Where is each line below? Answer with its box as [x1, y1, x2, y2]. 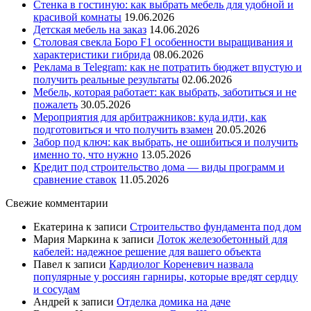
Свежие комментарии [6, 197, 108, 210]
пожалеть [33, 99, 78, 111]
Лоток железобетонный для [157, 233, 287, 246]
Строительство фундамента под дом [130, 221, 301, 233]
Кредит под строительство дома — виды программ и [33, 161, 285, 174]
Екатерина [33, 221, 83, 233]
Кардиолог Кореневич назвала [109, 258, 253, 271]
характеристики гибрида [33, 49, 151, 61]
